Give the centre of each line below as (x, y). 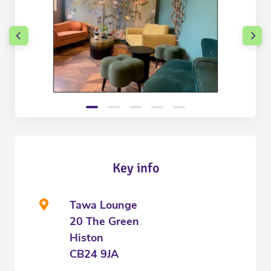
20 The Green (104, 221)
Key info (135, 168)
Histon (87, 237)
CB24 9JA (94, 254)
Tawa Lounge (103, 205)
